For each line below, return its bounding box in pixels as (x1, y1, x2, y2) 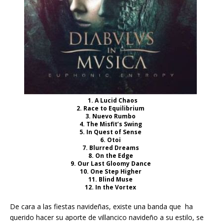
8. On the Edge (88, 151, 133, 160)
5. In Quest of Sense (79, 127, 142, 136)
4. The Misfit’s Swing (79, 119, 142, 128)
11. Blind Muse (88, 175, 133, 184)
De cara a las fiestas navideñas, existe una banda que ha (10, 201, 193, 211)
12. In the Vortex (85, 183, 136, 191)
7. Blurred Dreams (82, 143, 139, 152)
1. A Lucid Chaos (83, 96, 138, 105)
